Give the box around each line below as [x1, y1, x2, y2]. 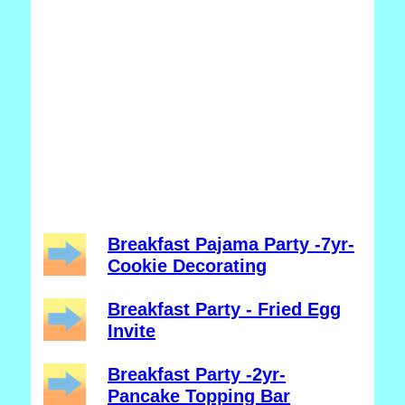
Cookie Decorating [108, 256, 267, 276]
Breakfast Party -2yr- [108, 364, 286, 384]
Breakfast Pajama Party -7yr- [108, 234, 354, 254]
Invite [108, 321, 155, 341]
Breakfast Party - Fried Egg [108, 299, 341, 319]
